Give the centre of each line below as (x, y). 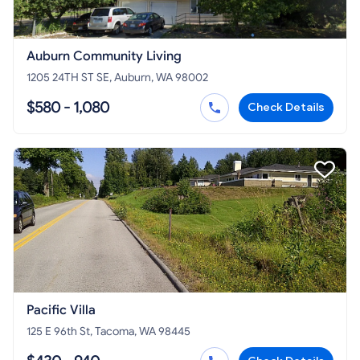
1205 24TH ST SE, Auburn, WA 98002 (117, 78)
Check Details (286, 108)
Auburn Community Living (104, 57)
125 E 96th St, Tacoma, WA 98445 (108, 332)
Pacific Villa (61, 311)
